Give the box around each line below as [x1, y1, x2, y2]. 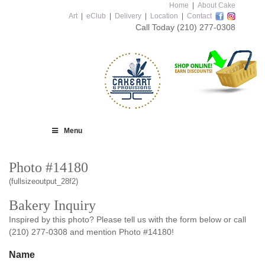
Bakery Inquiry [9, 198, 96, 213]
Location [150, 12, 178, 20]
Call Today [135, 22, 177, 32]
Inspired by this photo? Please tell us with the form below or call [9, 215, 246, 224]
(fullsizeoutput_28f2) [9, 177, 78, 186]
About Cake [198, 1, 235, 9]
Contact [187, 12, 212, 20]
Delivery [115, 12, 141, 20]
